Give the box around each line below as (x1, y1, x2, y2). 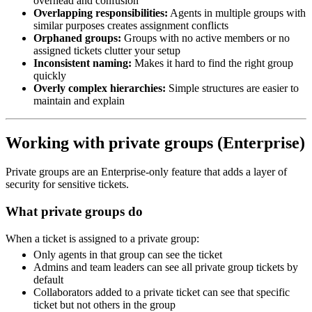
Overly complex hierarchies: (33, 81, 166, 94)
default (33, 273, 63, 286)
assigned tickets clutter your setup (33, 44, 180, 56)
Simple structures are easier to (166, 81, 299, 94)
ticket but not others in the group (33, 298, 175, 311)
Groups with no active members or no (121, 31, 290, 44)
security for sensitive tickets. (6, 178, 129, 191)
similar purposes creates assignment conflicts (33, 19, 228, 31)
